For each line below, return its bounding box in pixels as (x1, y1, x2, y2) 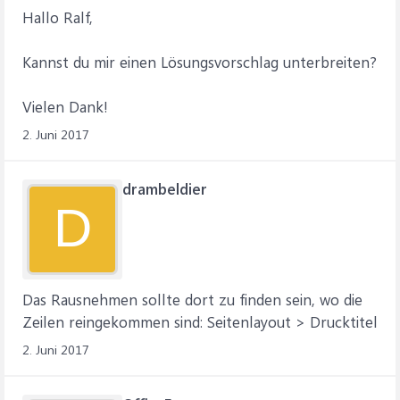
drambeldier (122, 179, 207, 198)
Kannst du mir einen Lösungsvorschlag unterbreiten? (22, 52, 377, 71)
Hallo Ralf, (22, 7, 93, 27)
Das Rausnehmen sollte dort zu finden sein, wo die (22, 289, 362, 309)
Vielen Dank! (22, 96, 108, 116)
